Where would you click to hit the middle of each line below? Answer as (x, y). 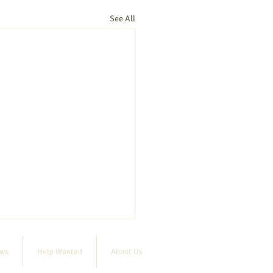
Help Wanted (60, 252)
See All (122, 19)
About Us (127, 252)
